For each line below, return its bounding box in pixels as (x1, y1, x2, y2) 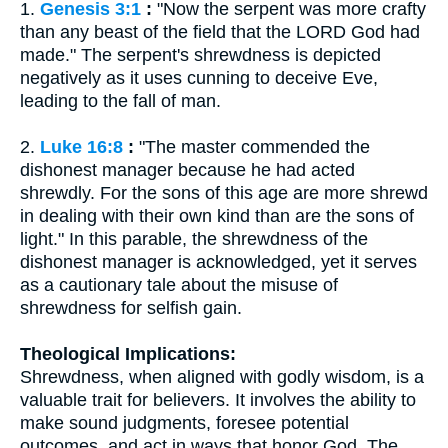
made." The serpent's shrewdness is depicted (20, 45, 381, 65)
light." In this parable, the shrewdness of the (20, 229, 368, 249)
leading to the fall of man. (20, 91, 221, 111)
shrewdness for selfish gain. (20, 298, 242, 318)
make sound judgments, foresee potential (20, 413, 349, 433)
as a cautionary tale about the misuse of (20, 275, 338, 295)
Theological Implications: (20, 344, 236, 364)
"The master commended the (134, 137, 370, 157)
